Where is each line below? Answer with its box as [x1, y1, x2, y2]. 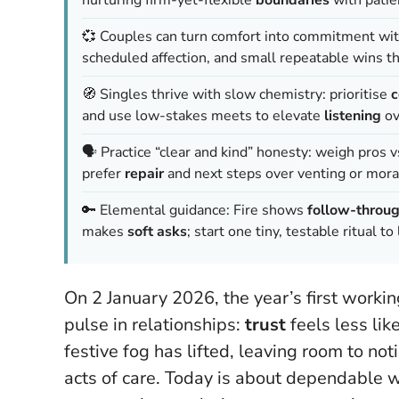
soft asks [127, 221, 187, 241]
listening [324, 105, 381, 126]
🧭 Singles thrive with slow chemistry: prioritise [82, 84, 391, 104]
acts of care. [64, 365, 165, 390]
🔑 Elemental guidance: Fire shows [82, 199, 307, 220]
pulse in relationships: [64, 312, 245, 337]
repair [125, 163, 164, 183]
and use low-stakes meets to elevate [82, 105, 324, 126]
